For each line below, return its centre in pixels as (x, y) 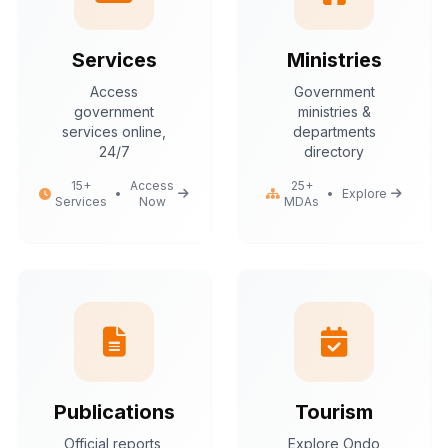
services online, (114, 131)
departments (334, 131)
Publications (114, 412)
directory (334, 151)
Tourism (334, 412)
